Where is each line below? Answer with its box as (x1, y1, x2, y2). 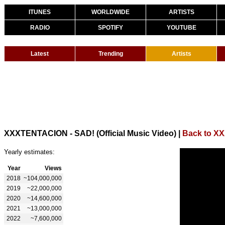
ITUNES (29, 9, 51, 16)
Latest (31, 50, 49, 57)
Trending (98, 50, 123, 57)
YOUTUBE (166, 24, 196, 31)
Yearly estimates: (4, 148, 55, 156)
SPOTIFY (98, 24, 123, 31)
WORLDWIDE (91, 9, 130, 16)
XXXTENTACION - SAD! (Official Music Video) (4, 129, 176, 138)
